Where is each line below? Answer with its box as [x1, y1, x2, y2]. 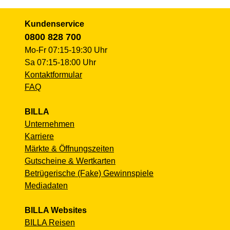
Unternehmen [25, 120, 74, 129]
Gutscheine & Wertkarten [25, 157, 116, 166]
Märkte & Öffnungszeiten [25, 144, 114, 154]
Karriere [25, 132, 54, 141]
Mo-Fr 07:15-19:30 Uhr [25, 46, 107, 55]
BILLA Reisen [25, 218, 75, 227]
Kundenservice [25, 20, 84, 29]
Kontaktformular [25, 70, 82, 80]
